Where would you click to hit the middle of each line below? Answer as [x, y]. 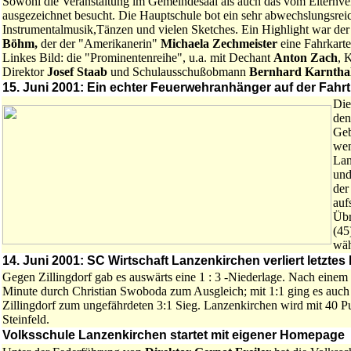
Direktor [25, 72]
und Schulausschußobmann [178, 72]
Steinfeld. [26, 319]
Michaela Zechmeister [221, 43]
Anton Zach [306, 58]
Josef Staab [77, 72]
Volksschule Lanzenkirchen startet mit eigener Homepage [174, 335]
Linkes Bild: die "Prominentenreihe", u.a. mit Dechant [138, 58]
